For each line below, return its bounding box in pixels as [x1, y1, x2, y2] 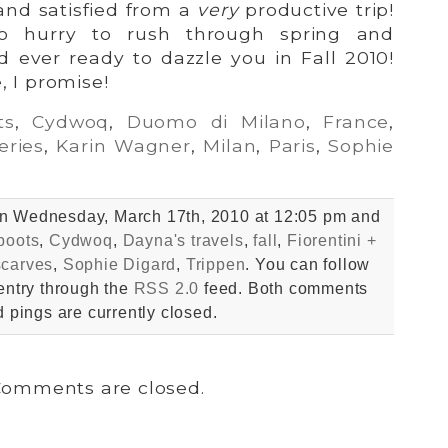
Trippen [185, 255, 246, 273]
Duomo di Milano [126, 110, 306, 132]
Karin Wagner [56, 134, 191, 156]
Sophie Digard [62, 255, 177, 273]
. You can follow [245, 255, 371, 273]
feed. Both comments [199, 279, 369, 297]
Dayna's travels [122, 231, 244, 249]
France [323, 110, 390, 132]
